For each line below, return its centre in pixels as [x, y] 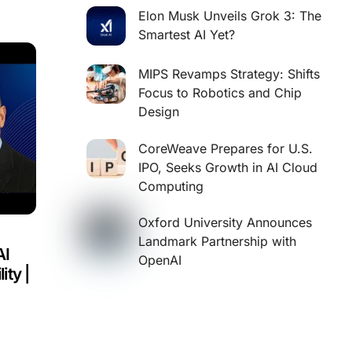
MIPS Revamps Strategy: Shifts [229, 74]
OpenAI [159, 260]
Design [158, 112]
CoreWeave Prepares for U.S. [225, 148]
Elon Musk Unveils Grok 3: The [229, 16]
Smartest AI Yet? [186, 35]
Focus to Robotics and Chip [220, 93]
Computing [170, 186]
